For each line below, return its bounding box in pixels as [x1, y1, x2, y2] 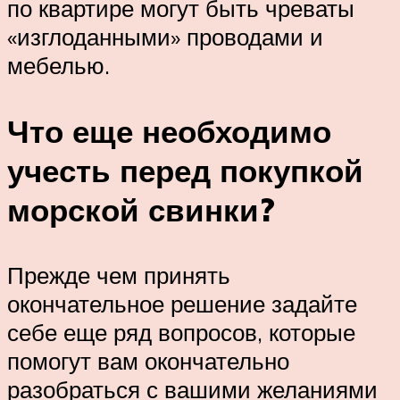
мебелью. [7, 51, 110, 80]
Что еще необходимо [7, 111, 331, 151]
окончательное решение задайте [7, 288, 357, 318]
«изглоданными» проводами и [7, 22, 323, 52]
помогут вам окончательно [7, 346, 289, 375]
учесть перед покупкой [7, 150, 363, 190]
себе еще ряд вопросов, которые [7, 317, 355, 346]
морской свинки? [7, 189, 275, 229]
